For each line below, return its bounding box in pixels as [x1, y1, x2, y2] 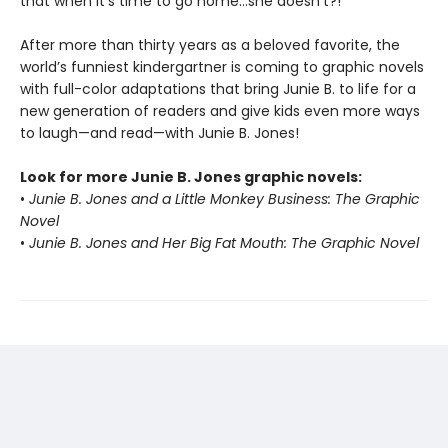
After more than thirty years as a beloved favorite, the [20, 35, 400, 55]
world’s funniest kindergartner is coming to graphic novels [20, 57, 424, 77]
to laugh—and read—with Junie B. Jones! [20, 123, 299, 143]
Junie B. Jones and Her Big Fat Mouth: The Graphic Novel [29, 233, 419, 253]
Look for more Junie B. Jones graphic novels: [20, 167, 362, 187]
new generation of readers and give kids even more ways [20, 101, 420, 121]
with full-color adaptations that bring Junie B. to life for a [20, 79, 416, 99]
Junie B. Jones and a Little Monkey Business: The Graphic [29, 189, 420, 209]
